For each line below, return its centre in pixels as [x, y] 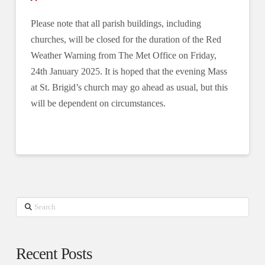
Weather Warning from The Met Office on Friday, [123, 55]
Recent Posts [54, 254]
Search [30, 205]
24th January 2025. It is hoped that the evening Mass [129, 71]
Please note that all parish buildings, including [116, 23]
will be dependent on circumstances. [98, 103]
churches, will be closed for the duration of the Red [126, 39]
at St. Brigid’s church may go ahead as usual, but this [129, 87]
